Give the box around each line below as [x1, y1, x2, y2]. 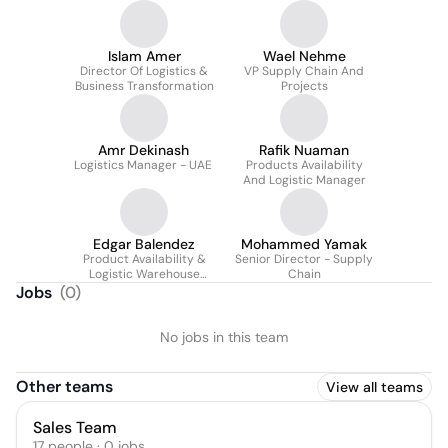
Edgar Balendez [93, 235, 195, 253]
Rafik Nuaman [259, 141, 349, 159]
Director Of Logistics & [80, 63, 208, 79]
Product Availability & [82, 251, 206, 267]
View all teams [326, 378, 423, 396]
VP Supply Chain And [244, 63, 364, 79]
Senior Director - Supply [235, 251, 373, 267]
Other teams [16, 376, 113, 397]
